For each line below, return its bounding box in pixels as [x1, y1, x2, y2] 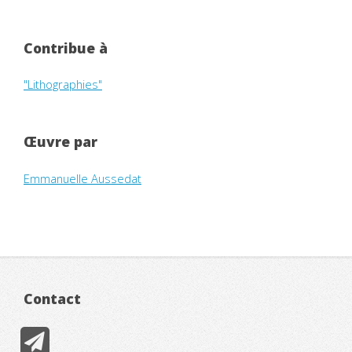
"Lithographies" [24, 76, 102, 93]
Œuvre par [24, 132, 97, 152]
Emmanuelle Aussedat [24, 170, 141, 186]
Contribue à [24, 38, 108, 58]
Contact [24, 288, 81, 308]
